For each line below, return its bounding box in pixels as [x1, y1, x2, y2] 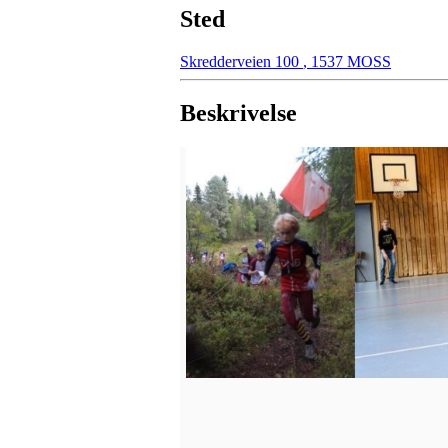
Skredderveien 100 [180, 52, 303, 70]
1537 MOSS [307, 52, 391, 70]
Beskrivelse [180, 100, 297, 127]
